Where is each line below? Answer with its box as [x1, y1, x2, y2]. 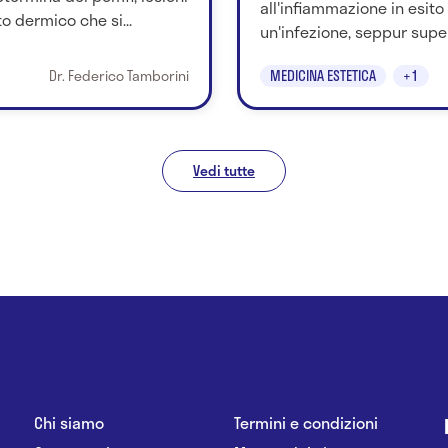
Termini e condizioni [234, 409, 378, 435]
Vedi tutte [193, 159, 255, 181]
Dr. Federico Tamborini [48, 64, 189, 86]
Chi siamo [34, 409, 104, 435]
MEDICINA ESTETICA [269, 64, 376, 86]
